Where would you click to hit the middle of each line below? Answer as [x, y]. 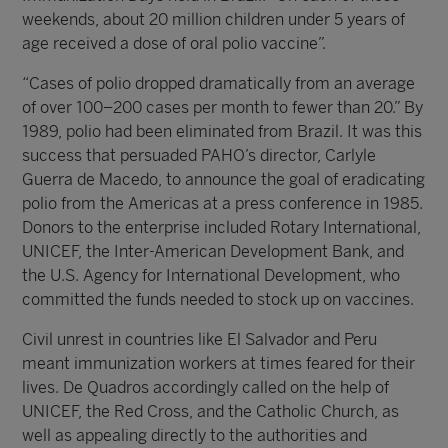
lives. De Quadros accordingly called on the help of [206, 387]
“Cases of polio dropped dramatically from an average [219, 83]
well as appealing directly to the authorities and [195, 435]
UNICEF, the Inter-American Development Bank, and [213, 251]
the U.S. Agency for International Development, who [211, 275]
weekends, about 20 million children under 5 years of [214, 19]
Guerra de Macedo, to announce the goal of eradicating [224, 179]
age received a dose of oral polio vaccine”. [174, 43]
